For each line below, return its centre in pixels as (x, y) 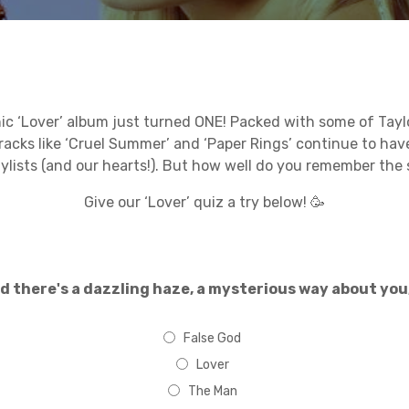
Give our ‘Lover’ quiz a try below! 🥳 (204, 202)
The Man (212, 391)
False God (212, 338)
